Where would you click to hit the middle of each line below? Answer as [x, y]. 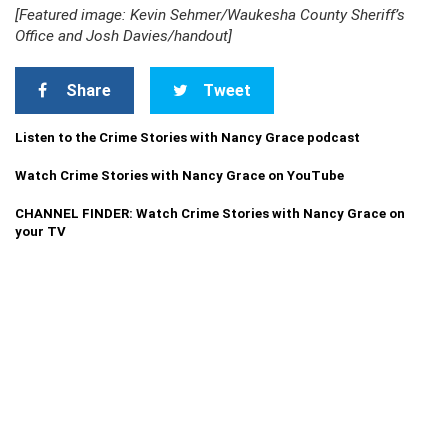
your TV [40, 231]
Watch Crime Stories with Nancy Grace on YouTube [179, 175]
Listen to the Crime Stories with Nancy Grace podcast [187, 137]
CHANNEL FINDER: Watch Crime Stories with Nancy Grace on [210, 213]
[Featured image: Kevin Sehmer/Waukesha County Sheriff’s [210, 15]
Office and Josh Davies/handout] [123, 36]
